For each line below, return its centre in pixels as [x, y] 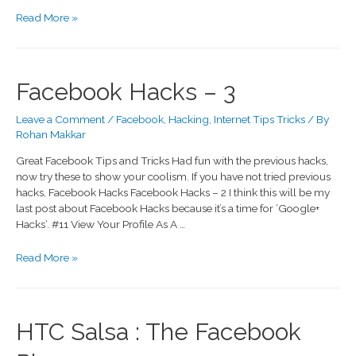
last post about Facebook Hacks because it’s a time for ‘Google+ [168, 209]
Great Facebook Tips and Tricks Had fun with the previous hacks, [172, 161]
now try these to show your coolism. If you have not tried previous [173, 177]
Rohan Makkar [51, 134]
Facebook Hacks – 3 [126, 91]
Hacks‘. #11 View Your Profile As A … [101, 224]
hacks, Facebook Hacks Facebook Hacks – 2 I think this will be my [173, 193]
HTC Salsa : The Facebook [159, 331]
